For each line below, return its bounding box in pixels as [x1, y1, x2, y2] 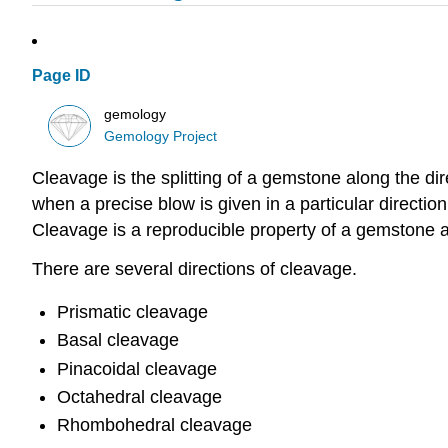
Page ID [32, 67, 91, 85]
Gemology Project [104, 128, 218, 144]
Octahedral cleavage [56, 386, 222, 407]
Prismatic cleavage [56, 301, 208, 322]
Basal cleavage [56, 330, 179, 351]
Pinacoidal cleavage [56, 358, 217, 379]
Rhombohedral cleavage [56, 415, 252, 436]
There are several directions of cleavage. [32, 259, 357, 280]
